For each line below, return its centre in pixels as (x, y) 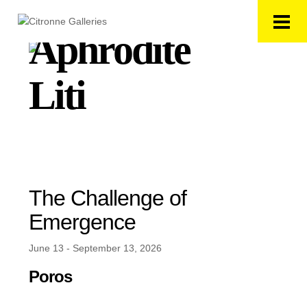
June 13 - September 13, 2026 (96, 248)
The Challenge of (108, 198)
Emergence (83, 222)
